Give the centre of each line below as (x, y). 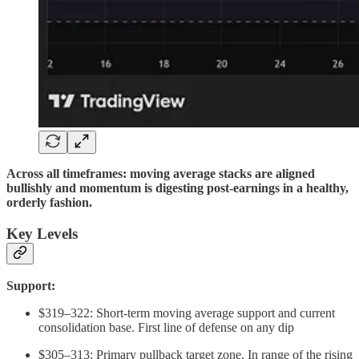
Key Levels (42, 233)
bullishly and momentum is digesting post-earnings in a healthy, (177, 188)
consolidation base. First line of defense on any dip (166, 328)
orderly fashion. (49, 203)
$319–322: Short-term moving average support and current (187, 313)
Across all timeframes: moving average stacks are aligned (161, 174)
